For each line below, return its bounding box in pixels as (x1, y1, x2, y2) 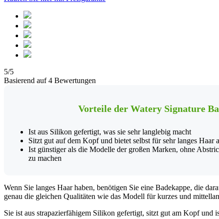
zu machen (28, 153, 62, 162)
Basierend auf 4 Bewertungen (4, 76, 96, 85)
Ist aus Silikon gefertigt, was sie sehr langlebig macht (28, 127, 191, 136)
